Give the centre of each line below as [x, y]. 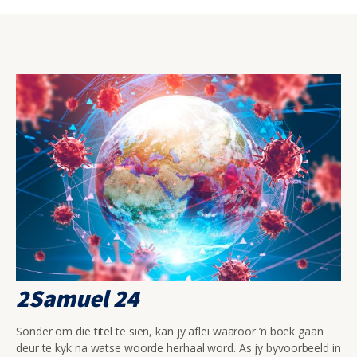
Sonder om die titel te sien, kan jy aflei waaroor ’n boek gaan [170, 331]
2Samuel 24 [77, 298]
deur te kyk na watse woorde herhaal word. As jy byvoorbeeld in [178, 347]
